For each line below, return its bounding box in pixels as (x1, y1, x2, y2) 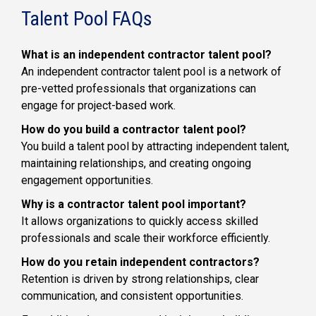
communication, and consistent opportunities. (21, 288, 243, 303)
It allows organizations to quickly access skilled (21, 214, 258, 228)
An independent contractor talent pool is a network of (21, 64, 281, 78)
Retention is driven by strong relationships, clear (21, 272, 259, 286)
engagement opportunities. (21, 173, 153, 187)
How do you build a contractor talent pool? (21, 122, 246, 136)
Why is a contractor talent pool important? (21, 197, 246, 211)
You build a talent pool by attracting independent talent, (21, 139, 289, 153)
